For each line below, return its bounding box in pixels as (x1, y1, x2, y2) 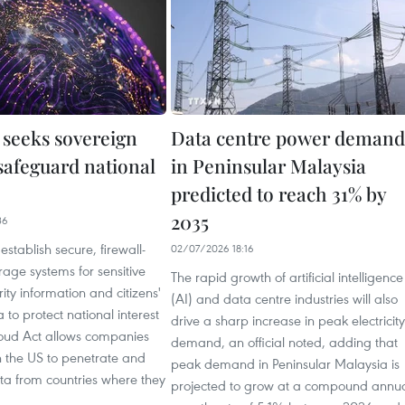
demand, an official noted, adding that (171, 333, 398, 351)
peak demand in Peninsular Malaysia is (171, 354, 400, 372)
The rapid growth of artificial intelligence (171, 268, 403, 286)
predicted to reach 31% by (171, 181, 386, 206)
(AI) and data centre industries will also (171, 289, 398, 307)
